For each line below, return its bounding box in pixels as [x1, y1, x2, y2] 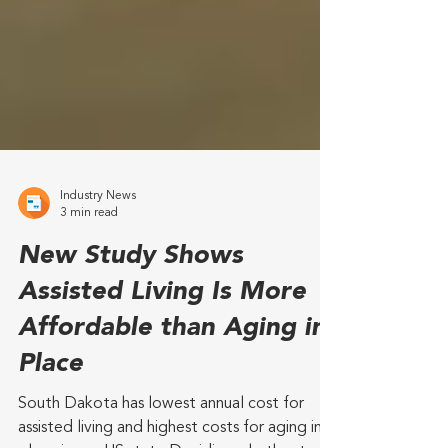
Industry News [60, 244, 136, 256]
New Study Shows [18, 297, 243, 323]
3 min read [60, 260, 118, 273]
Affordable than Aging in [18, 369, 326, 395]
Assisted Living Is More [18, 333, 306, 359]
